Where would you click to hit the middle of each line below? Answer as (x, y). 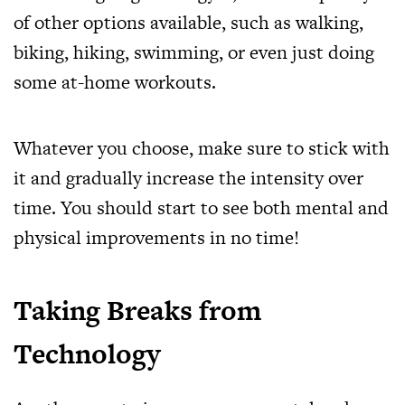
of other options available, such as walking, (188, 22)
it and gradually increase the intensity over (188, 178)
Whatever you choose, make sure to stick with (202, 148)
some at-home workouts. (115, 82)
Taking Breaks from (137, 310)
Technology (87, 353)
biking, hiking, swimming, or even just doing (194, 52)
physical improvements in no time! (156, 237)
